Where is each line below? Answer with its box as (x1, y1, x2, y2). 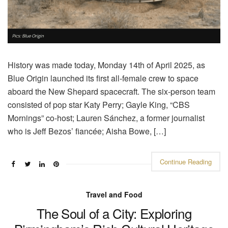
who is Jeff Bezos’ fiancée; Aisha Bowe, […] (8, 125, 166, 137)
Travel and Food (85, 189, 142, 199)
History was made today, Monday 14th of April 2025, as (8, 59, 205, 71)
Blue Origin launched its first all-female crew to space (8, 72, 198, 84)
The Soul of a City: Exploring (36, 203, 192, 222)
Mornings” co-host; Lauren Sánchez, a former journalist (8, 111, 205, 124)
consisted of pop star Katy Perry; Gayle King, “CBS (8, 98, 190, 110)
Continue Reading (160, 156, 212, 166)
